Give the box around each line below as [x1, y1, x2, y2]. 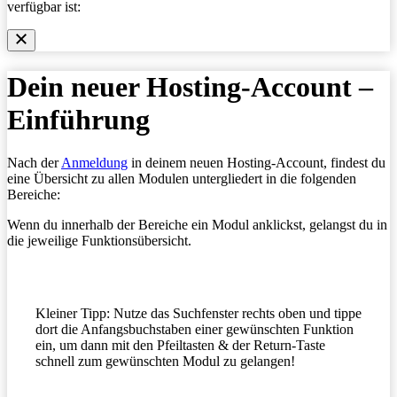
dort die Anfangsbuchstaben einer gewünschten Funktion [35, 322, 354, 338]
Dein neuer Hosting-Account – [7, 70, 373, 103]
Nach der [7, 155, 61, 171]
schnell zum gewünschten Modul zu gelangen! [35, 354, 295, 370]
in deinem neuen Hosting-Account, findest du [128, 155, 385, 171]
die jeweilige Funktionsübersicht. [7, 233, 191, 249]
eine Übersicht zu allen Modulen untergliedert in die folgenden [7, 171, 356, 187]
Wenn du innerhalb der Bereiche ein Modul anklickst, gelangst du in [7, 217, 387, 233]
